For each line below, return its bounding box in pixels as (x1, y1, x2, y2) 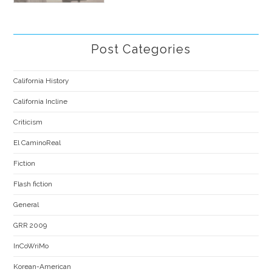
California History (13, 76, 69, 85)
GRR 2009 (13, 220, 47, 229)
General (13, 200, 39, 209)
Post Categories (90, 41, 191, 56)
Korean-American (13, 262, 72, 271)
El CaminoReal (13, 138, 61, 147)
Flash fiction (13, 179, 53, 188)
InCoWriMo (13, 241, 49, 250)
